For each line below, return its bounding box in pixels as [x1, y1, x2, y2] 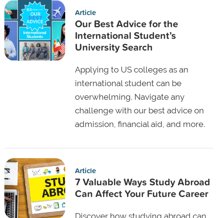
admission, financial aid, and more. [74, 119, 205, 129]
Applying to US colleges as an [74, 64, 188, 74]
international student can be [74, 78, 182, 88]
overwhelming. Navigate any [74, 91, 184, 102]
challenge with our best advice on [74, 105, 204, 115]
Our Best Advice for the [74, 16, 178, 31]
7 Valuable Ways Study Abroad [74, 174, 210, 189]
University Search [74, 39, 153, 54]
